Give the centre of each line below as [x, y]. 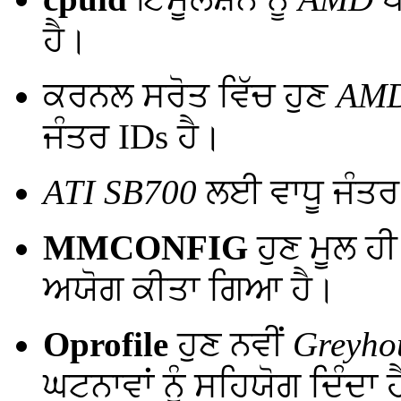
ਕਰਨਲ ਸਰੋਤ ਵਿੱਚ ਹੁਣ [190, 95]
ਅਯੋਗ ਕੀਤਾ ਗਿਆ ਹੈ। [189, 288]
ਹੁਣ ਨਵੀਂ [230, 344]
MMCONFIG [145, 247]
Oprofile [106, 344]
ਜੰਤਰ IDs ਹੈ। [132, 136]
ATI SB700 [120, 192]
